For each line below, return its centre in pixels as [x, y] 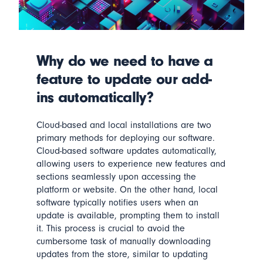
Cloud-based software [81, 151]
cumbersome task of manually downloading [123, 241]
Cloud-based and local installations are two [124, 125]
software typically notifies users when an [117, 202]
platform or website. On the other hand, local [127, 189]
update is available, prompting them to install [128, 215]
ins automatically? [95, 97]
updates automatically [170, 151]
